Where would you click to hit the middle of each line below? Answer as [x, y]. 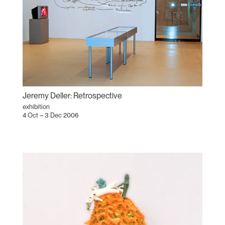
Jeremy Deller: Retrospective [72, 95]
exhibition [36, 106]
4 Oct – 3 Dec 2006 [50, 115]
